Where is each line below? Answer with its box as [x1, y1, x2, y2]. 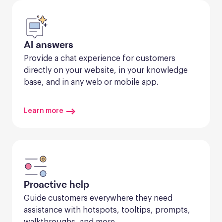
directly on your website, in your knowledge [24, 66, 188, 74]
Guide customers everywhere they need [24, 194, 172, 202]
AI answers [24, 40, 73, 51]
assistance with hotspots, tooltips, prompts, [24, 206, 190, 214]
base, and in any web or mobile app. [24, 78, 159, 86]
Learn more [24, 107, 63, 114]
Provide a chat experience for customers [24, 54, 175, 62]
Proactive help [24, 180, 89, 190]
